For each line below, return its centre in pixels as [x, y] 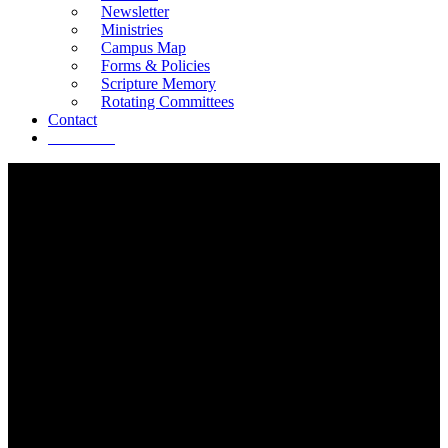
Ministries [132, 29]
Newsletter [135, 11]
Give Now [81, 137]
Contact [72, 119]
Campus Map [143, 47]
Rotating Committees [167, 101]
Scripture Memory [158, 83]
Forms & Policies [155, 65]
